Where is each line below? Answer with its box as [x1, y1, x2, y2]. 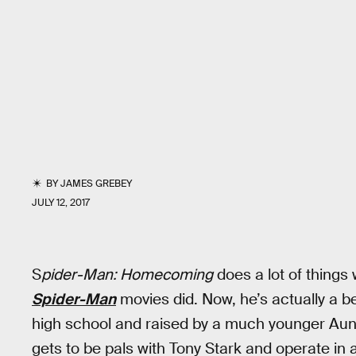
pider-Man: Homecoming [41, 265, 213, 284]
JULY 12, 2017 [32, 196, 90, 209]
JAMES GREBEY [60, 177, 133, 190]
